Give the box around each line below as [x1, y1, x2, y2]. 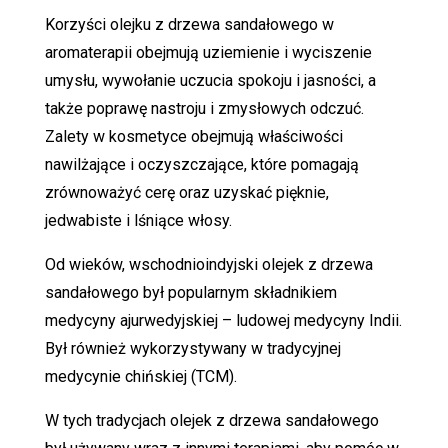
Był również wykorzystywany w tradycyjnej [44, 338, 341, 358]
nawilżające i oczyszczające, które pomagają [44, 154, 359, 174]
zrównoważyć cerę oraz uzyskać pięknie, [44, 182, 329, 202]
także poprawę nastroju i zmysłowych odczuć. [44, 98, 364, 118]
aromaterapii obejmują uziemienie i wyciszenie [44, 42, 372, 62]
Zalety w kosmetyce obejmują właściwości [44, 126, 343, 146]
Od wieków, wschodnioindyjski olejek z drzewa [44, 254, 373, 274]
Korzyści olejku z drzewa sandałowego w [44, 14, 334, 34]
